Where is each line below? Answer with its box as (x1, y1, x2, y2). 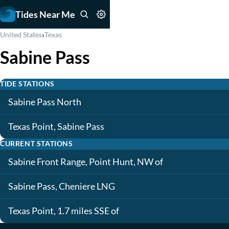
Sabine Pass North (8, 97, 81, 107)
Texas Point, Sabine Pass (8, 121, 104, 132)
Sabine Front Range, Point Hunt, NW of (8, 156, 163, 167)
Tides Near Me (15, 8, 75, 20)
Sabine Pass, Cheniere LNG (8, 181, 115, 192)
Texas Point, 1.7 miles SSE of (8, 205, 119, 216)
